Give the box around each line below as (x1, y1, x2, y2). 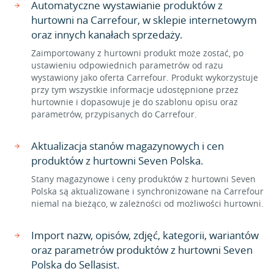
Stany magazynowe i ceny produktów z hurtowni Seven (31, 173, 256, 185)
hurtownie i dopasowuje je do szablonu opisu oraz (31, 96, 238, 108)
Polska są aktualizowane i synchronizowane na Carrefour (31, 185, 264, 197)
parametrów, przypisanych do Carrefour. (31, 108, 197, 120)
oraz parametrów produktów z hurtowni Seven (31, 243, 253, 257)
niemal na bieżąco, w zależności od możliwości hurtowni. (31, 198, 264, 209)
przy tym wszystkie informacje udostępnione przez (31, 84, 239, 95)
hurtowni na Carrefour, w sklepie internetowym (31, 13, 257, 27)
